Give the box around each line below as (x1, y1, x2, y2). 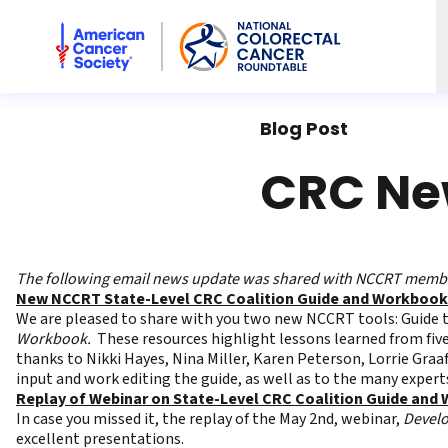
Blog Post (260, 116, 348, 141)
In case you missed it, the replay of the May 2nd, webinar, (16, 408, 403, 430)
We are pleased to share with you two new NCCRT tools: (16, 308, 401, 330)
